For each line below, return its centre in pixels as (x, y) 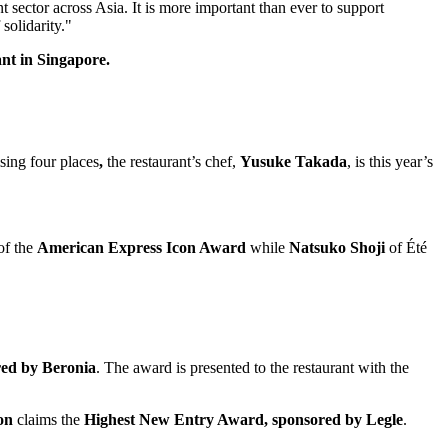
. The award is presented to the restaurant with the (252, 367)
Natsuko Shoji (337, 247)
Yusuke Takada (293, 161)
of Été (406, 247)
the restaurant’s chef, (171, 161)
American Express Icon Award (141, 247)
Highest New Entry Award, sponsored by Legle (243, 419)
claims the (48, 419)
